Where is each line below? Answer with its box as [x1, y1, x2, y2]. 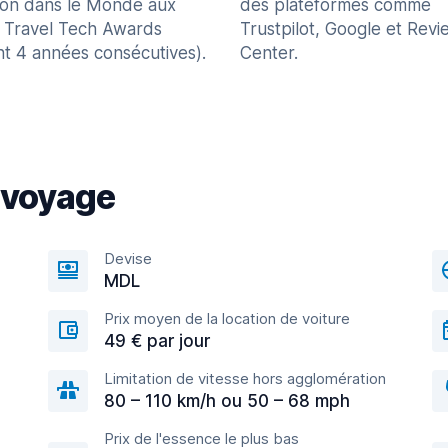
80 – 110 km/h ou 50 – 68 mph [104, 391, 350, 411]
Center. [240, 43, 298, 63]
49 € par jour [104, 331, 210, 351]
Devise [104, 249, 152, 268]
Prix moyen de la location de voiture [104, 309, 350, 328]
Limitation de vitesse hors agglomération [104, 369, 386, 388]
